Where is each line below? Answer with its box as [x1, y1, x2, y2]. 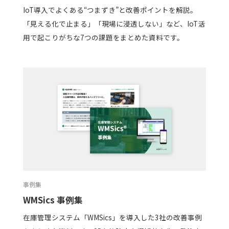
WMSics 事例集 [22, 193, 83, 206]
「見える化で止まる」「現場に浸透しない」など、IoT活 [22, 18, 205, 29]
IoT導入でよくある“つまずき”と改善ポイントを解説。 [22, 5, 197, 15]
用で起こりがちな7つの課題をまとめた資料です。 [22, 32, 184, 43]
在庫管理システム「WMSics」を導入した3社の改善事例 [22, 212, 202, 223]
